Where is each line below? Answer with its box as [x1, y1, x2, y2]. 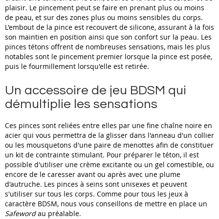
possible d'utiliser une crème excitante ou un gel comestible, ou [5, 160, 214, 170]
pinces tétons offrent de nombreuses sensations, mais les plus [5, 42, 210, 52]
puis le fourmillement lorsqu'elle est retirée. [5, 62, 151, 71]
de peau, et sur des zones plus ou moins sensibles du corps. [5, 13, 203, 22]
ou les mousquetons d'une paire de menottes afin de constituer [5, 140, 214, 150]
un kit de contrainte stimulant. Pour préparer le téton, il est [5, 150, 199, 160]
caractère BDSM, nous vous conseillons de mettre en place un [5, 199, 207, 209]
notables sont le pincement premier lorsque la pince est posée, [5, 52, 212, 62]
